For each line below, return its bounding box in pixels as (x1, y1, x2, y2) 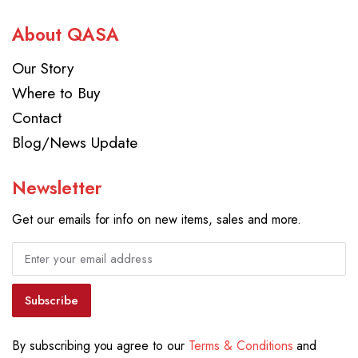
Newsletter (12, 175, 101, 201)
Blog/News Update (12, 131, 137, 154)
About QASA (12, 22, 119, 48)
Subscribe (25, 292, 78, 310)
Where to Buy (12, 82, 100, 105)
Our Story (12, 57, 74, 80)
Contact (12, 106, 62, 129)
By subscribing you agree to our (12, 336, 189, 356)
